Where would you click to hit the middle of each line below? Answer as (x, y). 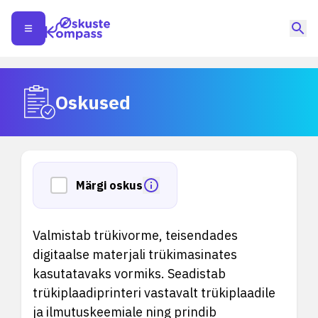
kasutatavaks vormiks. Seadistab (129, 274)
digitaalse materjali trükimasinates (135, 254)
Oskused (93, 102)
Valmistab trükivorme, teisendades (135, 235)
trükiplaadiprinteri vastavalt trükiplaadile (154, 293)
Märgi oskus (109, 185)
